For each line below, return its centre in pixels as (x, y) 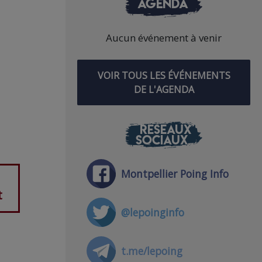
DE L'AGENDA (164, 89)
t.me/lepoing (151, 251)
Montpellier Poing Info (175, 173)
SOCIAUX (162, 139)
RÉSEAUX (166, 129)
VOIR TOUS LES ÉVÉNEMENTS (164, 75)
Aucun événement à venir (164, 37)
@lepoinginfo (152, 212)
